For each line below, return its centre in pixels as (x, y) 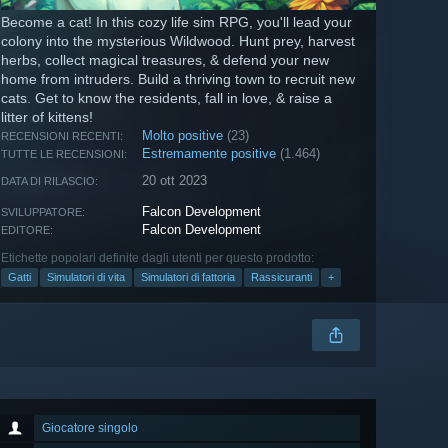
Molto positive (183, 136)
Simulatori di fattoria (188, 277)
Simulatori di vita (86, 277)
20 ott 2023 (175, 181)
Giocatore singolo (90, 428)
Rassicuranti (281, 277)
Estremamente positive (209, 154)
